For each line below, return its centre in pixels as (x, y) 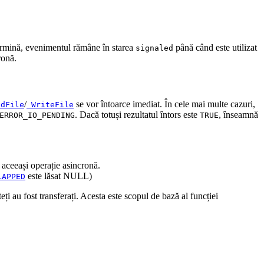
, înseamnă (238, 115)
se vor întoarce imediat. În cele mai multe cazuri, (164, 104)
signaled (154, 48)
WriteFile (50, 105)
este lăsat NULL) (59, 176)
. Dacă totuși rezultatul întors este (137, 115)
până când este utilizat (215, 47)
